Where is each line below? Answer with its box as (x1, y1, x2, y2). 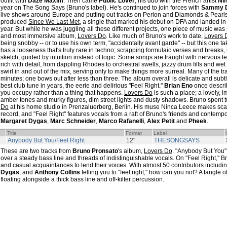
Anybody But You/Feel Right (8, 137, 85, 144)
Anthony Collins (34, 169, 80, 176)
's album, (118, 147, 144, 155)
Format (126, 130, 142, 136)
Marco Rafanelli (99, 118, 144, 125)
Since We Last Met (28, 18, 80, 25)
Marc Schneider (50, 118, 96, 125)
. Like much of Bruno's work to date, (106, 32, 204, 40)
